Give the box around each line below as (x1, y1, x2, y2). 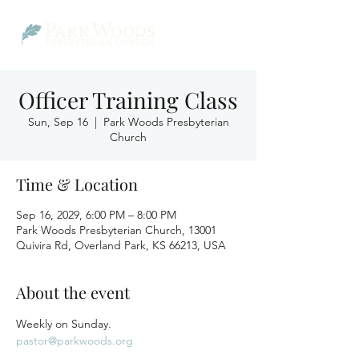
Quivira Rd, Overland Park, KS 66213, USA (16, 238, 226, 252)
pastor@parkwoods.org (16, 333, 133, 348)
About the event (16, 281, 130, 303)
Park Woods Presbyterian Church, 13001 (16, 223, 216, 237)
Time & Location (16, 173, 138, 195)
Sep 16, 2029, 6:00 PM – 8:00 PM (16, 208, 176, 222)
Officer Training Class (18, 85, 238, 115)
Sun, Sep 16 (27, 115, 88, 129)
